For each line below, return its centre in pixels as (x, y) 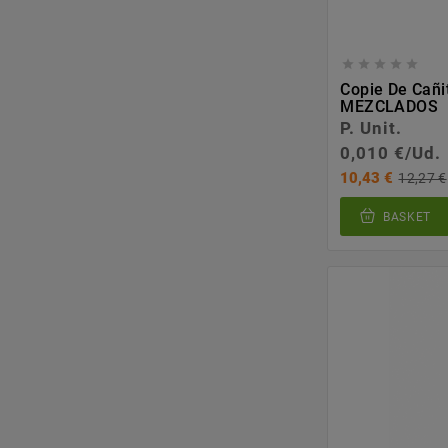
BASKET (407, 216)
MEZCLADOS (389, 107)
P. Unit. (371, 128)
